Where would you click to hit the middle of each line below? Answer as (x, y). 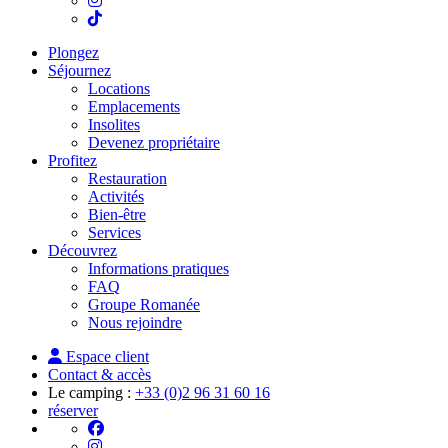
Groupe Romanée (144, 304)
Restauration (127, 178)
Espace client (105, 356)
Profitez (72, 160)
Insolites (114, 124)
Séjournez (79, 70)
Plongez (73, 52)
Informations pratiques (158, 268)
